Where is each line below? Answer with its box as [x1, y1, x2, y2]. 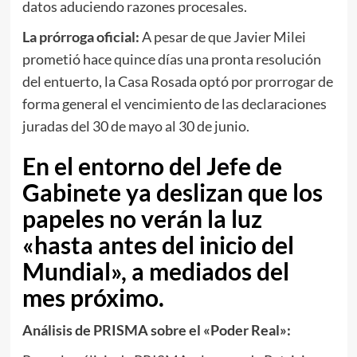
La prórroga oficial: [22, 27, 139, 45]
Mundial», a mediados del [22, 256, 289, 285]
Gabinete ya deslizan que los [22, 177, 323, 206]
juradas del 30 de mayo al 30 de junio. [22, 116, 249, 135]
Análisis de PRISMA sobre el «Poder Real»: [22, 320, 291, 339]
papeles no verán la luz [22, 203, 262, 233]
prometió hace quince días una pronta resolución [22, 49, 321, 68]
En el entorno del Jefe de [22, 151, 282, 180]
